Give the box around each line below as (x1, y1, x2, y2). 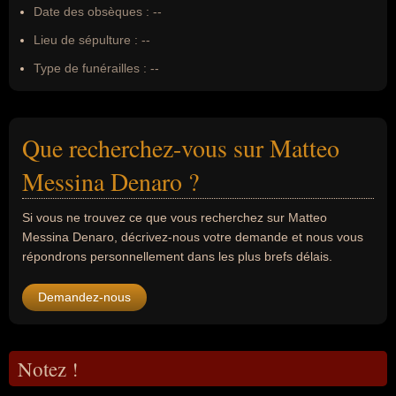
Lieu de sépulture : (34, 33, 138, 47)
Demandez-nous (38, 290, 131, 304)
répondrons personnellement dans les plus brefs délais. (22, 249, 332, 263)
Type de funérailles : (34, 61, 147, 75)
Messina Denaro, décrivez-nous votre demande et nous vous (22, 230, 363, 244)
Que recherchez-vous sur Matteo (22, 131, 339, 164)
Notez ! (18, 355, 79, 382)
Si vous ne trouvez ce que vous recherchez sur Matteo (22, 210, 327, 225)
